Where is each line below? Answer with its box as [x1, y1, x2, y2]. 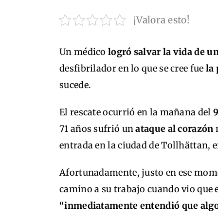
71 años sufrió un [59, 123, 136, 134]
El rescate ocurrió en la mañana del [59, 107, 213, 118]
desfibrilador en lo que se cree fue [59, 63, 204, 74]
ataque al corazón [135, 123, 214, 134]
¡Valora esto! [133, 14, 190, 26]
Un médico [59, 46, 106, 57]
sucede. [59, 79, 91, 91]
